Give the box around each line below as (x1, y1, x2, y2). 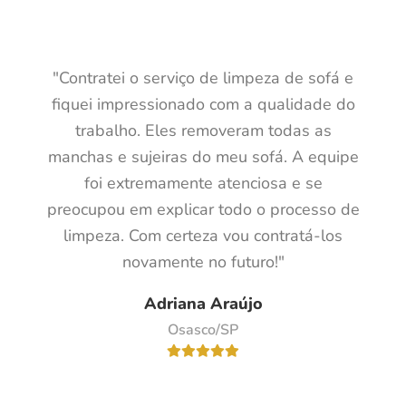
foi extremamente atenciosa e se (83, 172, 323, 195)
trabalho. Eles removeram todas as (74, 120, 332, 142)
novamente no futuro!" (121, 251, 285, 274)
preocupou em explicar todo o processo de (46, 198, 360, 221)
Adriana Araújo (143, 293, 263, 315)
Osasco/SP (168, 320, 238, 341)
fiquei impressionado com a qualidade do (51, 93, 355, 116)
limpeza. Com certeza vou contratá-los (63, 225, 343, 247)
